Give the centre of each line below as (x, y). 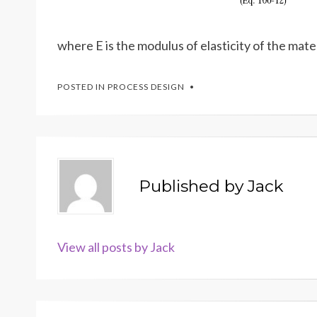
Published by (193, 186)
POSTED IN (82, 87)
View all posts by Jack (116, 247)
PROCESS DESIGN (146, 87)
